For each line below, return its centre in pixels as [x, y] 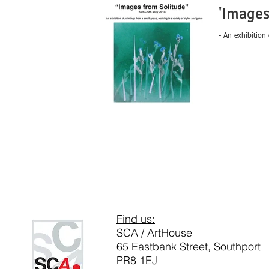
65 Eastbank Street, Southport [189, 246]
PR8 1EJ [137, 260]
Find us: [136, 219]
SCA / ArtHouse [154, 233]
